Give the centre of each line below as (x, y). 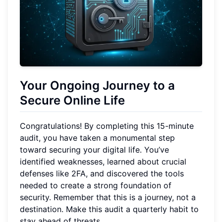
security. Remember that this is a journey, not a (108, 197)
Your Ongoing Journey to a (97, 85)
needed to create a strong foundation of (96, 185)
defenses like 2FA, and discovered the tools (102, 173)
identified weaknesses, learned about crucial (103, 161)
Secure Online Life (72, 100)
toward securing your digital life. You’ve (94, 149)
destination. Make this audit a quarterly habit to (109, 209)
